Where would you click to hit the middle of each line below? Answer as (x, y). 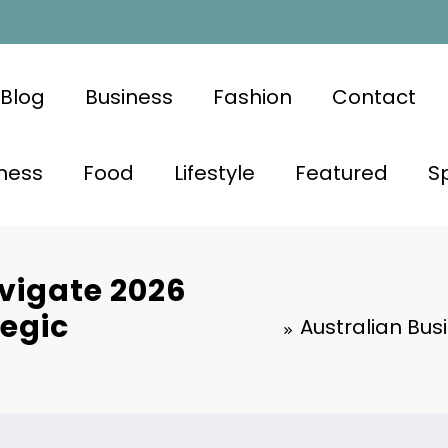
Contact (373, 96)
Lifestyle (214, 172)
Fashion (252, 96)
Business (128, 96)
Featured (341, 172)
